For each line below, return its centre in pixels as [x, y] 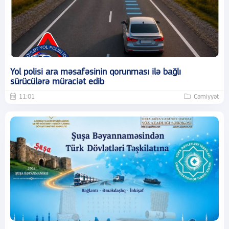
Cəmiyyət [206, 97]
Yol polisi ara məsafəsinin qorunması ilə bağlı [96, 72]
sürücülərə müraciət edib [57, 82]
